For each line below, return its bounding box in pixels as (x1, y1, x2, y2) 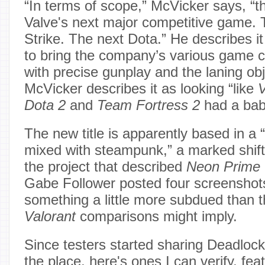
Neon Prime (186, 158, 260, 174)
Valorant (24, 208, 76, 224)
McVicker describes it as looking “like (24, 80, 258, 96)
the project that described (24, 158, 186, 174)
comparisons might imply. (76, 208, 237, 224)
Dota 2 (24, 96, 66, 113)
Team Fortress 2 (97, 96, 204, 113)
